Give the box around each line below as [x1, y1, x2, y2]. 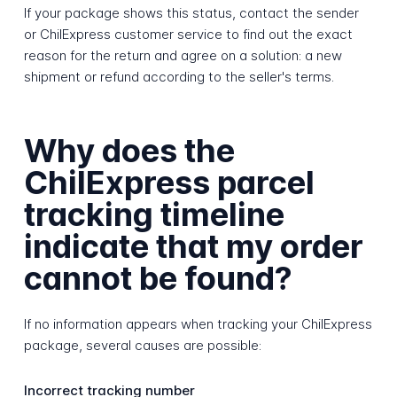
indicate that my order [23, 226, 363, 266]
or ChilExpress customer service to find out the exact [23, 26, 353, 43]
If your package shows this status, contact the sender [23, 4, 359, 22]
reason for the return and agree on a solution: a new [23, 47, 342, 65]
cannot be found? [23, 258, 292, 298]
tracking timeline [23, 194, 284, 234]
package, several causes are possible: [23, 337, 261, 354]
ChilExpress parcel [23, 162, 315, 202]
